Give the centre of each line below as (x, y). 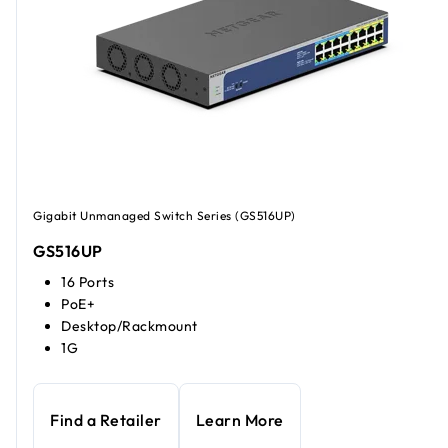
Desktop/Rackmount (129, 326)
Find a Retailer (106, 420)
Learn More (239, 420)
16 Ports (87, 282)
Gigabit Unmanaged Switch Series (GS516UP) (164, 216)
